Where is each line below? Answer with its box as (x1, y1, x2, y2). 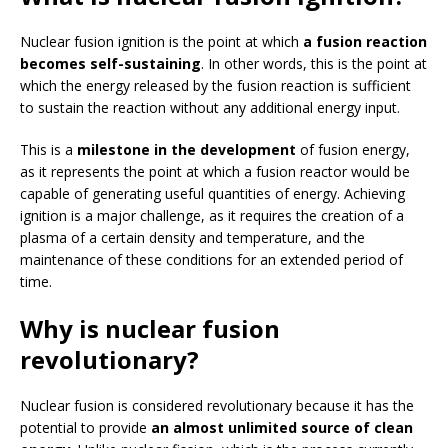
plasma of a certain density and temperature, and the (20, 228, 365, 248)
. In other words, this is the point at (201, 54, 427, 74)
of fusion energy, (296, 140, 410, 160)
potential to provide (20, 418, 151, 438)
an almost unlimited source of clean (151, 418, 413, 438)
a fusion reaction (303, 32, 427, 52)
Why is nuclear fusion (20, 312, 280, 346)
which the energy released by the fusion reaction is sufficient (20, 76, 411, 96)
